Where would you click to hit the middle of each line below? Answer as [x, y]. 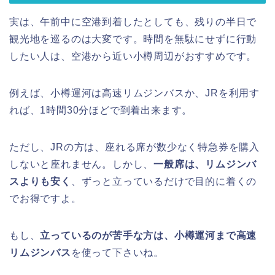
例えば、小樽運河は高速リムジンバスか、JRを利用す [134, 93]
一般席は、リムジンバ [205, 164]
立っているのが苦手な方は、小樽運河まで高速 [149, 235]
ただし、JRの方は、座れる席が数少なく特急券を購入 [134, 147]
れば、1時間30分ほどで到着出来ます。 [101, 110]
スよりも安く [40, 181]
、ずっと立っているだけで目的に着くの [164, 181]
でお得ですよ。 [45, 198]
